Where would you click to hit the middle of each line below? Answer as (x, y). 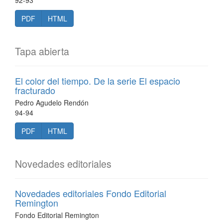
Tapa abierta (42, 51)
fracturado (35, 90)
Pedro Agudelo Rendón (52, 103)
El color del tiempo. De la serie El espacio (98, 81)
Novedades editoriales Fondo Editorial (91, 193)
